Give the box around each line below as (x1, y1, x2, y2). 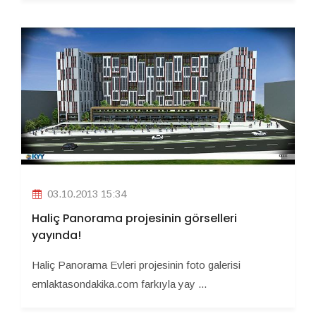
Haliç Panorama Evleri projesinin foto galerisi (32, 259, 241, 272)
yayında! (32, 227, 81, 244)
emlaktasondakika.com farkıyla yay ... (32, 278, 207, 291)
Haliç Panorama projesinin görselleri (32, 210, 237, 227)
